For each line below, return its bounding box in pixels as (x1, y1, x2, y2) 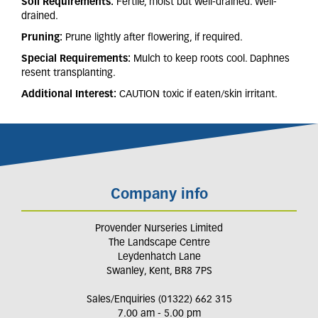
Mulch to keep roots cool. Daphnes (133, 54, 290, 65)
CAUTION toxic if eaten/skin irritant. (119, 89, 278, 100)
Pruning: (21, 33, 62, 43)
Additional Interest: (21, 89, 116, 100)
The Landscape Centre (108, 238, 210, 248)
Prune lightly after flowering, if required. (65, 33, 243, 43)
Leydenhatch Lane (117, 252, 201, 263)
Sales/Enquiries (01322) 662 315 (86, 295, 232, 305)
